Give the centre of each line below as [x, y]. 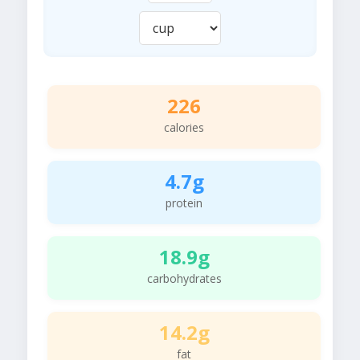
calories [184, 128]
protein [184, 203]
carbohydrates [184, 279]
